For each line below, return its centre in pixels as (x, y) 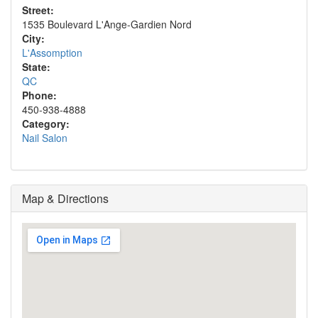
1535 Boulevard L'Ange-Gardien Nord (107, 24)
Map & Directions (65, 198)
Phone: (39, 95)
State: (36, 67)
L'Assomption (52, 53)
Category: (46, 124)
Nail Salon (45, 138)
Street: (38, 10)
